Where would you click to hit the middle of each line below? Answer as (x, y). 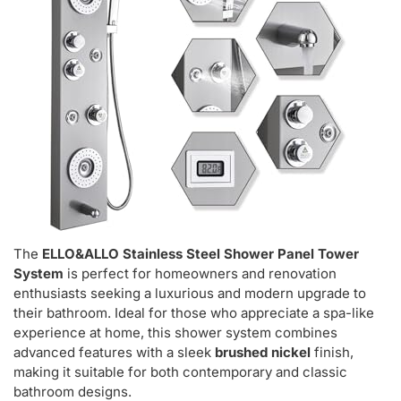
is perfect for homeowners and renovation (200, 274)
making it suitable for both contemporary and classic (180, 372)
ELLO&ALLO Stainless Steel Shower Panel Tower (200, 254)
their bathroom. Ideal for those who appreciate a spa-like (194, 313)
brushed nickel (263, 353)
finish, (332, 353)
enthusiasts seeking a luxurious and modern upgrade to (190, 294)
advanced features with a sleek (114, 353)
